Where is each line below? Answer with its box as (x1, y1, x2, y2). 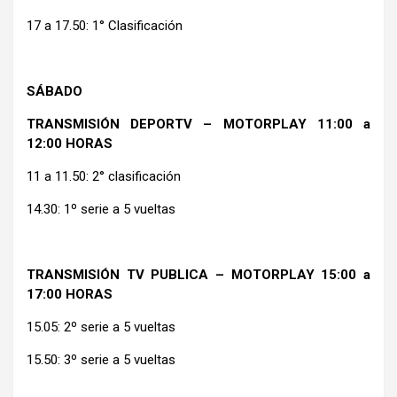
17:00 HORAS (27, 285, 113, 302)
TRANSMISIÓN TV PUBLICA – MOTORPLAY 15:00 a (27, 266, 370, 283)
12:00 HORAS (27, 135, 113, 152)
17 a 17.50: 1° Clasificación (27, 17, 183, 34)
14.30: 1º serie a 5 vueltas (27, 200, 175, 217)
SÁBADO (27, 82, 82, 99)
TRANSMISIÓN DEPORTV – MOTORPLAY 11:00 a (27, 115, 370, 132)
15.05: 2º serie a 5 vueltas (27, 318, 175, 335)
